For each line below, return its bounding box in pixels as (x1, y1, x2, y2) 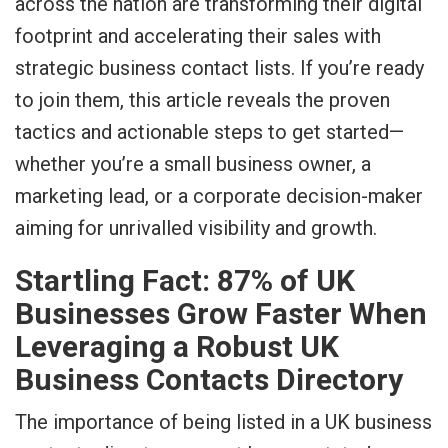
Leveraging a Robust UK (15, 329, 339, 364)
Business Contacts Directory (15, 362, 403, 397)
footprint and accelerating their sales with (15, 24, 381, 48)
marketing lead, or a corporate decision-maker (15, 184, 423, 208)
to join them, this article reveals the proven (15, 88, 390, 112)
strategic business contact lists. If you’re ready (15, 56, 424, 80)
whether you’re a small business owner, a (15, 152, 371, 176)
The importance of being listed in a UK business (15, 410, 432, 434)
